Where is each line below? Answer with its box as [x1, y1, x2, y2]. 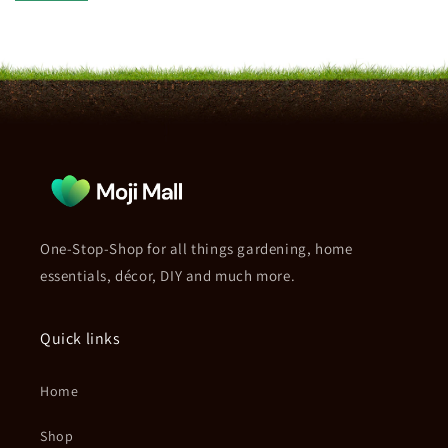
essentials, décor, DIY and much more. [40, 266, 296, 286]
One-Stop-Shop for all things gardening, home [40, 239, 353, 259]
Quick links [40, 328, 121, 350]
